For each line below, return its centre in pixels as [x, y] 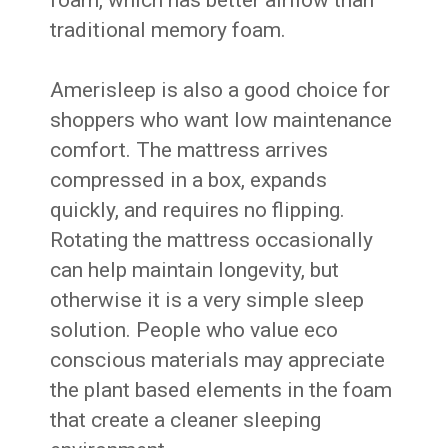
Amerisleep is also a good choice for [220, 90]
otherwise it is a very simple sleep [207, 300]
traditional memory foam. [168, 30]
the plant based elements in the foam [221, 390]
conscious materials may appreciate [218, 360]
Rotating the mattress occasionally [212, 240]
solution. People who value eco [194, 330]
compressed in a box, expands [189, 180]
